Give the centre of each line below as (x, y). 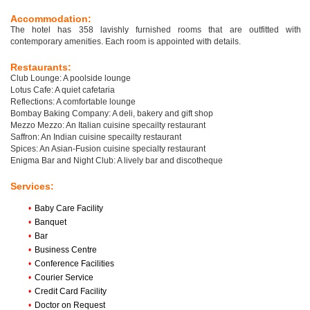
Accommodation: (51, 19)
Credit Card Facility (71, 292)
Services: (32, 186)
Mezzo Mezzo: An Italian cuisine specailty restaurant (108, 126)
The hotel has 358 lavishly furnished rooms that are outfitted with (156, 30)
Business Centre (66, 250)
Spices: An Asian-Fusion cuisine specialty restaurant (108, 149)
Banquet (51, 222)
